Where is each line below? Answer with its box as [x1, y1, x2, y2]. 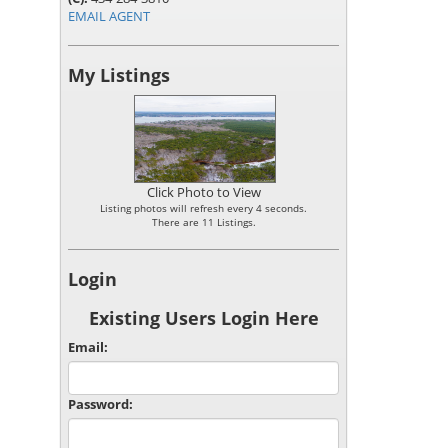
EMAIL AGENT [68, 7, 150, 25]
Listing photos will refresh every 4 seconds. [100, 201, 307, 215]
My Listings [68, 63, 170, 87]
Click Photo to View [146, 183, 261, 201]
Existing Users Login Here [88, 306, 319, 330]
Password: [68, 395, 133, 413]
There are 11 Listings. [151, 215, 256, 229]
